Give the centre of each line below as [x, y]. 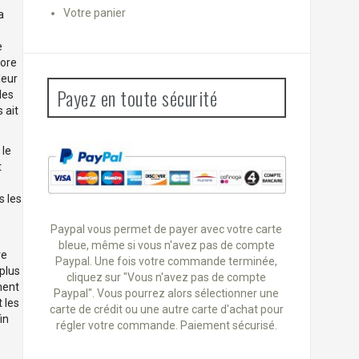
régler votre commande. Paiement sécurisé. [166, 326]
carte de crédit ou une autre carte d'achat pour [166, 310]
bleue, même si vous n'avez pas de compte [166, 246]
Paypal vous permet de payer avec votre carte [166, 230]
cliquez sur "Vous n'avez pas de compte [166, 278]
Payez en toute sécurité [137, 98]
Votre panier [94, 13]
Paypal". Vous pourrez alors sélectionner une [166, 294]
